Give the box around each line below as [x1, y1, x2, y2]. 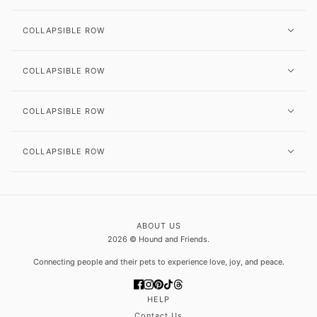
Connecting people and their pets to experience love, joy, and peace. [33, 257, 284, 267]
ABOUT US [136, 221, 181, 231]
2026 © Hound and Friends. [108, 234, 209, 245]
